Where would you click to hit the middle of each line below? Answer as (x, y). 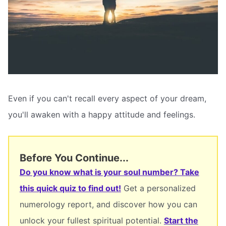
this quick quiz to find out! (70, 188)
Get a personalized (158, 188)
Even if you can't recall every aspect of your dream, (107, 99)
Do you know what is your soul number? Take (109, 172)
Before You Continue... (74, 158)
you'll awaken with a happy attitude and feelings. (102, 115)
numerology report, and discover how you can (108, 204)
